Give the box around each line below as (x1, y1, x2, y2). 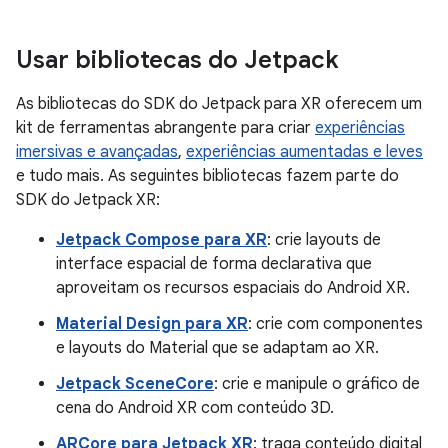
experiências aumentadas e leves (186, 141, 423, 162)
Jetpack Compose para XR (56, 229, 267, 250)
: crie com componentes (248, 313, 423, 334)
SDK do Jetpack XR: (16, 189, 160, 210)
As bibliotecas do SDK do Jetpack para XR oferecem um (16, 93, 422, 114)
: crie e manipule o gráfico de (214, 373, 420, 394)
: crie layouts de (267, 229, 381, 250)
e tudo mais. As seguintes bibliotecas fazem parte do (16, 165, 399, 186)
